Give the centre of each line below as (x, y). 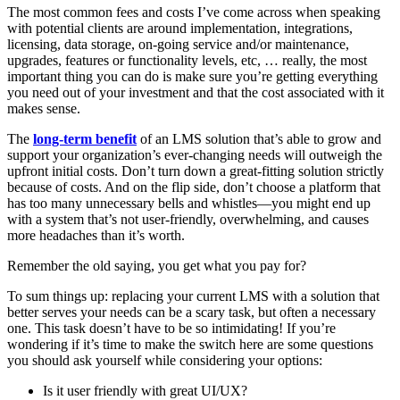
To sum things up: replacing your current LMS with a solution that (193, 296)
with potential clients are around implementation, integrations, (180, 28)
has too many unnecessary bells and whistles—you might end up (189, 203)
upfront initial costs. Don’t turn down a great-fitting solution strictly (196, 171)
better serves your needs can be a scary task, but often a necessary (192, 312)
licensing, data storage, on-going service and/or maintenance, (178, 44)
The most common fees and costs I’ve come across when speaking (194, 12)
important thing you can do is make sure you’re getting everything (192, 76)
